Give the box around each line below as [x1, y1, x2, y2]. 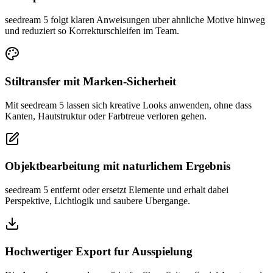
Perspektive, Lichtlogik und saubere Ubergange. [5, 196, 190, 207]
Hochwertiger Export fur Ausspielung [5, 244, 193, 258]
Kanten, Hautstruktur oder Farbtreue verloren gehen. [5, 110, 207, 121]
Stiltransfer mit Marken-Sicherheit [5, 74, 176, 88]
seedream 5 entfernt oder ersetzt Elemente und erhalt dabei [5, 185, 229, 196]
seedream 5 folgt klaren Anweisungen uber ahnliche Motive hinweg [5, 15, 265, 26]
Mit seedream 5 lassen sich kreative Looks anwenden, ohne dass [5, 99, 252, 110]
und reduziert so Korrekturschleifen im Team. [5, 26, 179, 37]
